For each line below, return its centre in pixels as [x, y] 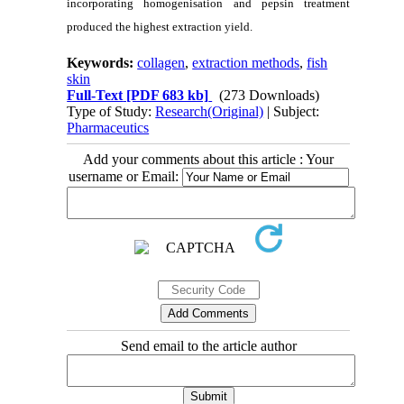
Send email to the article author [208, 345]
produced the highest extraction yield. [160, 26]
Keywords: [102, 62]
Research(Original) [210, 111]
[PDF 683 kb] [166, 95]
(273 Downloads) [270, 95]
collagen [161, 62]
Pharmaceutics [108, 127]
